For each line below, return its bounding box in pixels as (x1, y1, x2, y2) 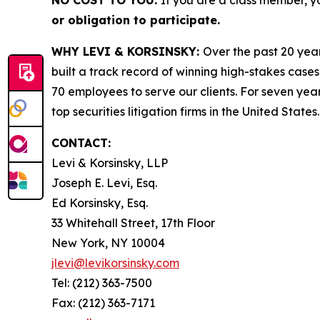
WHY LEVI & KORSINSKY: (51, 44, 203, 59)
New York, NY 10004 (51, 236, 165, 250)
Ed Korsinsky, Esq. (51, 196, 148, 210)
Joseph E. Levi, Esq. (51, 176, 157, 190)
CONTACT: (51, 136, 111, 150)
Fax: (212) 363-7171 (51, 296, 155, 310)
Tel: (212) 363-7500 (51, 276, 152, 290)
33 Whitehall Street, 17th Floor (51, 216, 215, 230)
